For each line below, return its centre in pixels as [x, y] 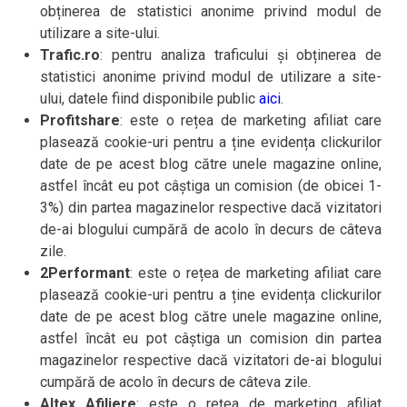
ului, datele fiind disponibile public [150, 99]
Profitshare [80, 120]
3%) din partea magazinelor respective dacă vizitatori [211, 208]
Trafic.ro [70, 55]
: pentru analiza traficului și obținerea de [241, 55]
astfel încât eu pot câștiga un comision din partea [211, 338]
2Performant [85, 273]
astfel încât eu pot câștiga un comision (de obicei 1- [211, 186]
